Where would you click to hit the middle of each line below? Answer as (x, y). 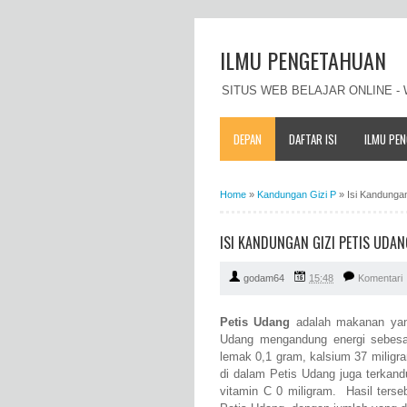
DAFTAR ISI (313, 139)
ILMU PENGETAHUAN (303, 60)
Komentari (380, 278)
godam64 (264, 278)
